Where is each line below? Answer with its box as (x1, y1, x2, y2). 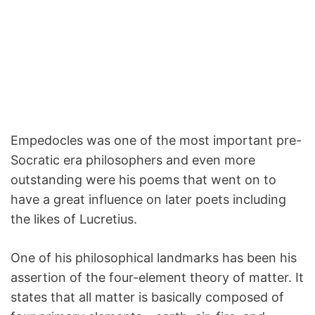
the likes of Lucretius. (11, 212, 137, 226)
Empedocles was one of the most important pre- (11, 133, 302, 148)
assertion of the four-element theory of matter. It (11, 270, 304, 285)
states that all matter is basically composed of (11, 290, 284, 304)
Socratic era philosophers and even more (11, 153, 255, 167)
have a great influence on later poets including (11, 192, 286, 207)
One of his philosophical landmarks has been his (11, 250, 297, 265)
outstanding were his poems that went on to (11, 172, 276, 187)
